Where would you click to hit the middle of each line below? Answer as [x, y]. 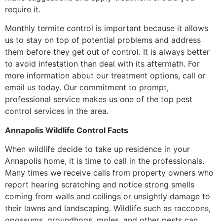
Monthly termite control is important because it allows [107, 28]
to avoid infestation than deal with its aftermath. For [102, 64]
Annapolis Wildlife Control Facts [67, 130]
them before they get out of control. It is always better [107, 52]
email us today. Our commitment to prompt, [87, 88]
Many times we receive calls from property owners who [109, 173]
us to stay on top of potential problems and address [103, 40]
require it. [23, 10]
